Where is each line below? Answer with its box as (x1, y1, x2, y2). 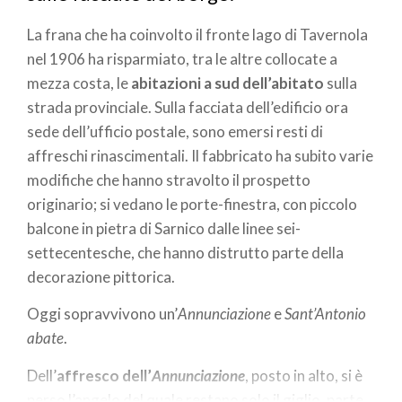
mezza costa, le (27, 73, 131, 92)
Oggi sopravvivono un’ (27, 304, 178, 324)
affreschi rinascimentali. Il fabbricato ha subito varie (27, 145, 373, 165)
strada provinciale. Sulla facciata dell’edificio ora (27, 97, 348, 117)
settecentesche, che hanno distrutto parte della (27, 242, 344, 262)
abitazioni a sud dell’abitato (131, 73, 324, 92)
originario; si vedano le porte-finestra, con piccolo (27, 194, 357, 214)
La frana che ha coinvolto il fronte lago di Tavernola (27, 24, 368, 44)
